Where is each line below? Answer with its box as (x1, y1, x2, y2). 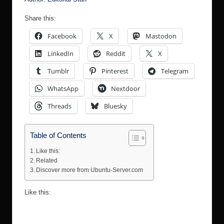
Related (36, 157, 58, 164)
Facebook (47, 31, 76, 40)
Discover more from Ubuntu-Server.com (36, 167, 143, 173)
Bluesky (104, 101, 127, 111)
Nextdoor (111, 84, 140, 93)
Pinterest (101, 66, 128, 76)
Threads (47, 101, 71, 111)
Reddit (106, 48, 125, 58)
